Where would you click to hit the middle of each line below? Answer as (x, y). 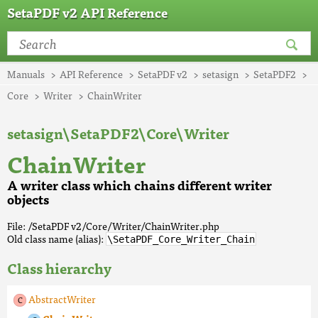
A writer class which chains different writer (139, 185)
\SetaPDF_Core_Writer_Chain (181, 239)
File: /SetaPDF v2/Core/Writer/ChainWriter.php (113, 226)
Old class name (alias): (56, 238)
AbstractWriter (62, 299)
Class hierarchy (59, 268)
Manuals (26, 74)
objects (28, 199)
